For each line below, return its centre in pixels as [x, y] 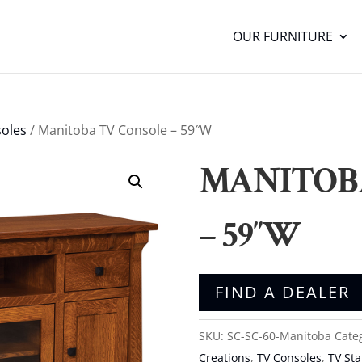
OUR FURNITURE [282, 36]
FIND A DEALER [282, 292]
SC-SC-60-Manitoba [279, 336]
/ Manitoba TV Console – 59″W [120, 130]
